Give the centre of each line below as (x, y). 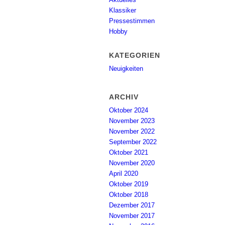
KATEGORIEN (135, 55)
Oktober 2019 (129, 184)
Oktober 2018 (129, 195)
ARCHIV (124, 97)
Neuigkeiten (126, 69)
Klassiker (123, 10)
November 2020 (132, 163)
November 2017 (132, 216)
